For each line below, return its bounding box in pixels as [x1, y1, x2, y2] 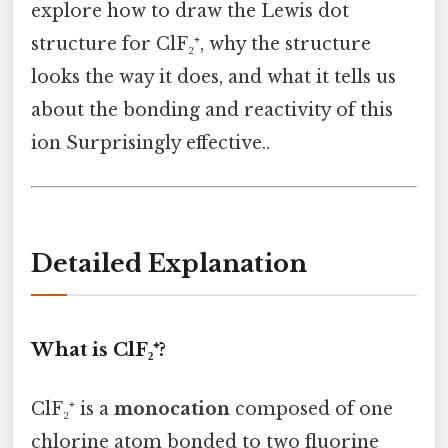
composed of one [230, 397, 393, 420]
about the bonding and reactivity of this [31, 98, 393, 121]
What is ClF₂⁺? [31, 337, 166, 361]
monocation [114, 397, 230, 420]
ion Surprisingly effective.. [31, 131, 270, 154]
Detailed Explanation [31, 248, 307, 278]
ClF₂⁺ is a [31, 397, 114, 420]
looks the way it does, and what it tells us [31, 65, 396, 88]
